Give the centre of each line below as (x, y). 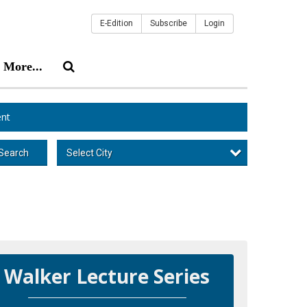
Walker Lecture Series (107, 276)
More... (23, 66)
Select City (89, 152)
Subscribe (169, 23)
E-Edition (116, 23)
